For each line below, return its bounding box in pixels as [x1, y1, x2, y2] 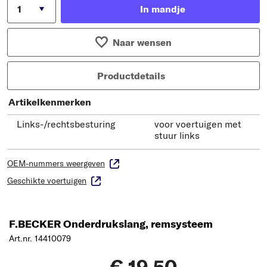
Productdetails [97, 69, 165, 82]
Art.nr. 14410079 [9, 232, 71, 244]
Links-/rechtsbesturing [17, 117, 116, 130]
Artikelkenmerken [8, 95, 91, 108]
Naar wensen [112, 36, 172, 48]
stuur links [154, 129, 200, 141]
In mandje [140, 2, 185, 15]
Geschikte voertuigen [7, 175, 86, 186]
